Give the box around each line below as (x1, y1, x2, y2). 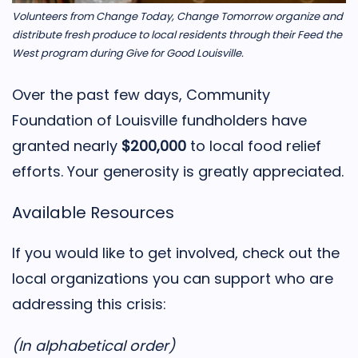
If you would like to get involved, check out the (12, 242, 340, 263)
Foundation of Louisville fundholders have (12, 109, 307, 130)
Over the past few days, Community (12, 84, 270, 105)
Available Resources (12, 201, 174, 224)
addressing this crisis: (12, 293, 166, 314)
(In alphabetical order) (12, 335, 175, 356)
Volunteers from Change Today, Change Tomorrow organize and (12, 8, 343, 24)
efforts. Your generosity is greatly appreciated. (12, 161, 344, 181)
